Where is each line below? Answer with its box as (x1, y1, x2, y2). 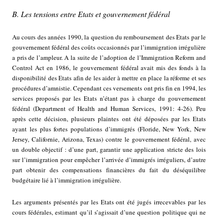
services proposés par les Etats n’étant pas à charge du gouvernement (12, 94, 206, 103)
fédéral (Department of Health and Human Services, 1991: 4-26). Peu (12, 104, 206, 113)
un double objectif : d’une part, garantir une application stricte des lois (12, 145, 206, 154)
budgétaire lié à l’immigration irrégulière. (12, 176, 121, 185)
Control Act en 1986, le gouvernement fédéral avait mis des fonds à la (12, 63, 206, 73)
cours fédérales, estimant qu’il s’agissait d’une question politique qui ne (12, 208, 206, 217)
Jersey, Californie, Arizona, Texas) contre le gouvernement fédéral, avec (12, 135, 206, 144)
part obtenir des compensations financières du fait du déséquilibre (12, 165, 206, 175)
